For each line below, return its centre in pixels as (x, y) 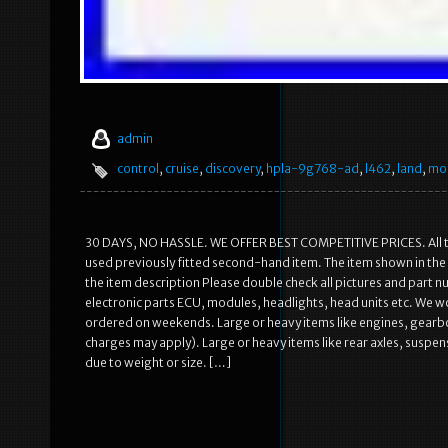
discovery (232, 168)
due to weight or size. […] (158, 362)
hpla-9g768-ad (312, 168)
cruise (182, 168)
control (138, 168)
